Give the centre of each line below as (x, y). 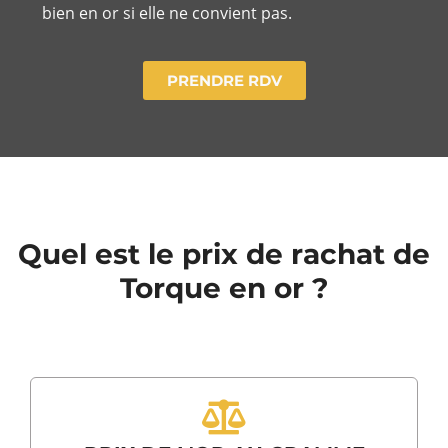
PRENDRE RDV (224, 80)
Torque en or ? (224, 287)
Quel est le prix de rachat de (224, 253)
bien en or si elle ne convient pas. (167, 13)
